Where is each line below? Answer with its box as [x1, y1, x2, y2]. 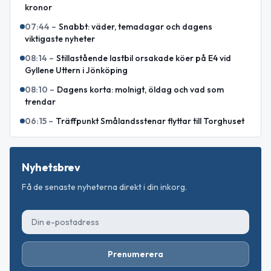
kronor [25, 2, 52, 13]
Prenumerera [108, 249, 163, 260]
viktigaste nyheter [25, 33, 95, 45]
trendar [25, 96, 56, 108]
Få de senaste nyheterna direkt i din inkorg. [22, 181, 187, 193]
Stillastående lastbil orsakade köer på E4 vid [56, 53, 231, 64]
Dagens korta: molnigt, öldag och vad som [57, 84, 224, 96]
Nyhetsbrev [22, 160, 80, 175]
